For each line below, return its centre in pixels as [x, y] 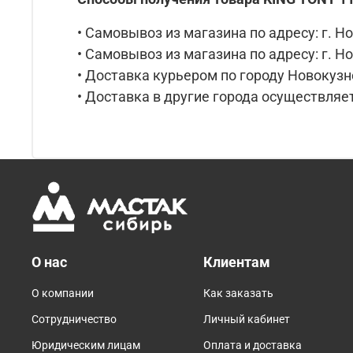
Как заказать [238, 294]
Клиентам [237, 263]
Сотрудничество [74, 320]
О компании [63, 294]
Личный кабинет [247, 320]
